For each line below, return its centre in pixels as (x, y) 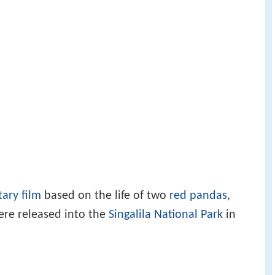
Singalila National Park (166, 215)
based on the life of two (105, 196)
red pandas (198, 196)
